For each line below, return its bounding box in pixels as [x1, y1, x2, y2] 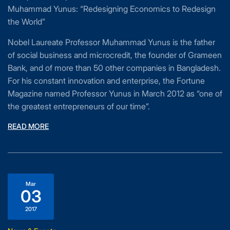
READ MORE [8, 122, 49, 131]
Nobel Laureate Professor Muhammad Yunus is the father [8, 37, 215, 48]
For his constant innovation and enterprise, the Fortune [8, 75, 205, 86]
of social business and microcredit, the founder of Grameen [8, 50, 222, 61]
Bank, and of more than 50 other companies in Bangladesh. [8, 63, 221, 73]
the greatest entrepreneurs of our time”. [8, 101, 150, 112]
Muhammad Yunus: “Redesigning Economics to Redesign [8, 4, 216, 14]
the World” [8, 16, 45, 27]
